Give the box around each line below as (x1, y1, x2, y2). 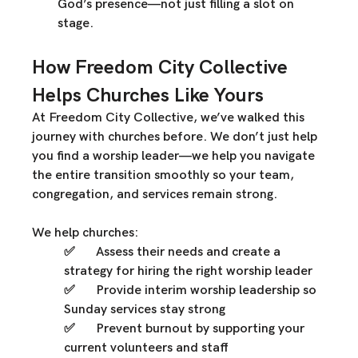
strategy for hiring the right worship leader (64, 264, 313, 280)
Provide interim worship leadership (96, 283, 300, 299)
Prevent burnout (96, 321, 193, 337)
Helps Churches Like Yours (32, 82, 265, 108)
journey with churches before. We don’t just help (32, 129, 321, 145)
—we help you (179, 149, 265, 165)
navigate (265, 149, 319, 165)
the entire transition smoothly (32, 168, 210, 184)
